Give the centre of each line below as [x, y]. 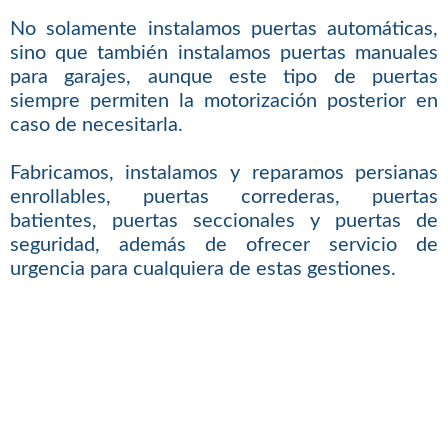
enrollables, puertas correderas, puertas [224, 197]
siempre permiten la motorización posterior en [224, 101]
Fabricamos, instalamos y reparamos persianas [224, 173]
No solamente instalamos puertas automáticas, [224, 29]
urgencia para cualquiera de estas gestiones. [202, 269]
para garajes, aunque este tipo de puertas [224, 77]
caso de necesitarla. [96, 125]
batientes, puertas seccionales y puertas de [224, 221]
